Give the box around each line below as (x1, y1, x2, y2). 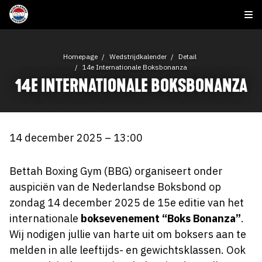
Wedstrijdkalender (109, 52, 167, 61)
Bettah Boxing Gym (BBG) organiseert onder (9, 164, 223, 178)
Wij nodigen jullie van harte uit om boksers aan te (9, 227, 246, 241)
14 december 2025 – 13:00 (9, 131, 143, 144)
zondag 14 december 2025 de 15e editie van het (9, 196, 244, 209)
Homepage (63, 52, 98, 61)
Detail (178, 52, 196, 61)
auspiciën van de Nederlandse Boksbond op (9, 180, 221, 194)
